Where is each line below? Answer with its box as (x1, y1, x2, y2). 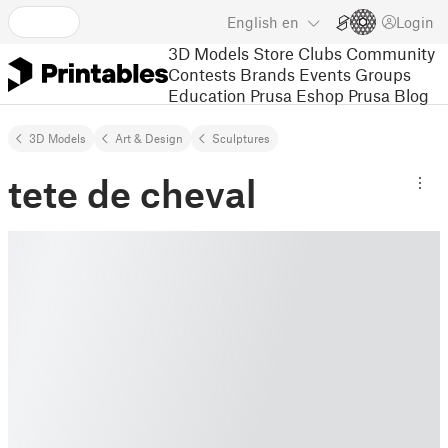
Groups (355, 63, 411, 84)
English (227, 13, 278, 31)
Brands (240, 63, 295, 84)
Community (346, 42, 435, 63)
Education (168, 84, 246, 105)
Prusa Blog (348, 84, 429, 105)
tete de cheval (8, 170, 256, 216)
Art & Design (115, 131, 183, 145)
